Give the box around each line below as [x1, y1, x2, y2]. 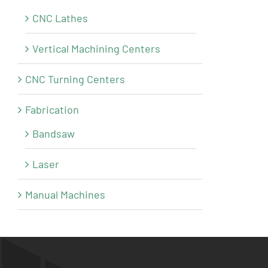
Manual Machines [25, 188, 105, 202]
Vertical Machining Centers [32, 42, 160, 56]
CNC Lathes [32, 11, 88, 25]
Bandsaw [32, 127, 75, 141]
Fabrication [25, 103, 79, 117]
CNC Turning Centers [25, 72, 125, 86]
